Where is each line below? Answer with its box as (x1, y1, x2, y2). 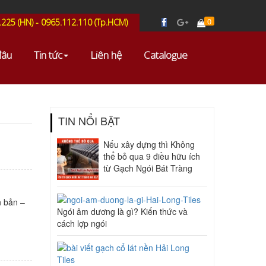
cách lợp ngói (56, 217, 107, 230)
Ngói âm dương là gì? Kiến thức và (56, 205, 188, 218)
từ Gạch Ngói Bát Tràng (103, 162, 192, 174)
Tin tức (34, 48, 62, 62)
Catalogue (144, 48, 188, 62)
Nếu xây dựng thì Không (103, 138, 195, 150)
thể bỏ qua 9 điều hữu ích (103, 150, 200, 162)
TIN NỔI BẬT (58, 113, 120, 128)
